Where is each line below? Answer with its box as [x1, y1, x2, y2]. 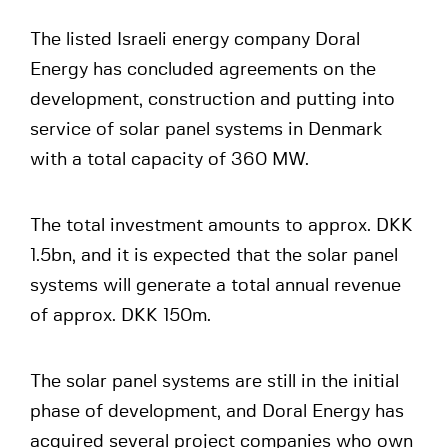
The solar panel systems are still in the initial [30, 373, 399, 391]
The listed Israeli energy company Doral [30, 31, 360, 49]
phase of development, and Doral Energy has [30, 403, 404, 421]
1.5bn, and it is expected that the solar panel [30, 247, 398, 265]
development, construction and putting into [30, 91, 395, 109]
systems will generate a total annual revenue [30, 277, 401, 295]
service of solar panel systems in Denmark [30, 121, 383, 139]
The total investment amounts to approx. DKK [30, 217, 413, 235]
